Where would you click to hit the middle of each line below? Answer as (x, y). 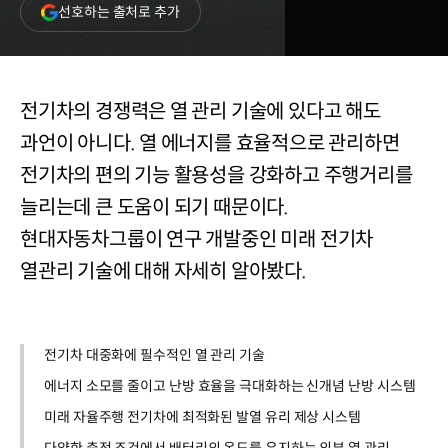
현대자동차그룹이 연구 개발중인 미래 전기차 (197, 239)
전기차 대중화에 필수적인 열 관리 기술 (154, 355)
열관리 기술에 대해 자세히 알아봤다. (163, 271)
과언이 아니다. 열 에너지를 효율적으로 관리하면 (210, 143)
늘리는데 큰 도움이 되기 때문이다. (155, 207)
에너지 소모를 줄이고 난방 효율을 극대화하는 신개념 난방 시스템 (230, 386)
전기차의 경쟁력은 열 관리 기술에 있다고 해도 (200, 111)
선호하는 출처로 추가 (119, 11)
